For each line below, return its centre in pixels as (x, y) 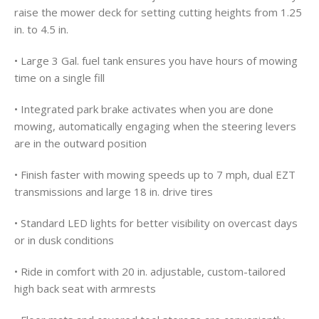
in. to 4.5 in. (41, 30)
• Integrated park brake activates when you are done (144, 109)
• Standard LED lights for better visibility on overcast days (156, 223)
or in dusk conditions (64, 240)
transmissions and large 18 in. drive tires (114, 192)
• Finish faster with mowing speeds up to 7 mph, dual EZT (155, 175)
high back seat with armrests (85, 289)
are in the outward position (80, 143)
